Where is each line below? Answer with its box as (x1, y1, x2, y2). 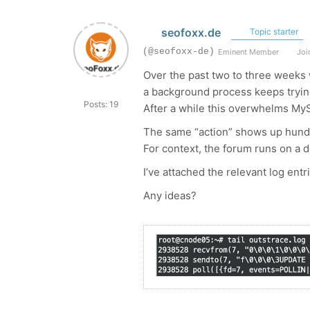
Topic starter (247, 26, 298, 37)
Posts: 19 (84, 99, 118, 109)
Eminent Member (218, 47, 279, 57)
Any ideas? (143, 189, 197, 202)
